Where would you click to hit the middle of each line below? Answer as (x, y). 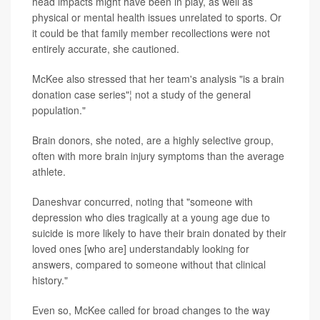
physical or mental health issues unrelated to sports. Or (157, 17)
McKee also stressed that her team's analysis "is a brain (158, 78)
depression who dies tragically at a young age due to (151, 217)
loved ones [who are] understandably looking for (141, 248)
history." (50, 280)
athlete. (49, 171)
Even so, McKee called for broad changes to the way (151, 310)
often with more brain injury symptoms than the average (158, 155)
